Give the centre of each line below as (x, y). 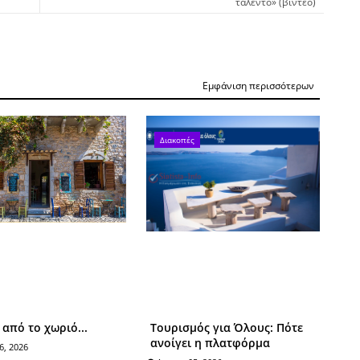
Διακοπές (177, 139)
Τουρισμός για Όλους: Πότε (226, 327)
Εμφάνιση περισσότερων (258, 86)
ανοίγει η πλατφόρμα (210, 342)
